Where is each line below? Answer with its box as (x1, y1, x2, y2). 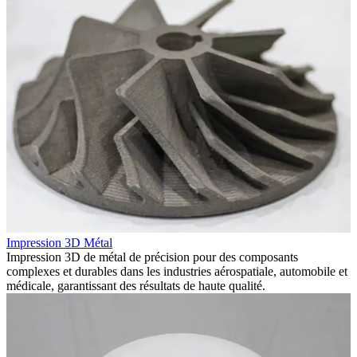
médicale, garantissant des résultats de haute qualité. (6, 278, 265, 292)
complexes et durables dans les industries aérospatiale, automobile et (6, 264, 347, 278)
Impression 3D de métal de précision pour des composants (6, 249, 298, 264)
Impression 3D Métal (6, 235, 112, 249)
